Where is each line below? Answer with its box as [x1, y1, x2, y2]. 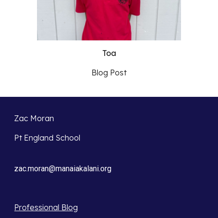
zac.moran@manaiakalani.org [14, 164, 112, 173]
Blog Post [91, 68, 127, 78]
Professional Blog [14, 202, 78, 212]
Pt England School [14, 133, 81, 143]
